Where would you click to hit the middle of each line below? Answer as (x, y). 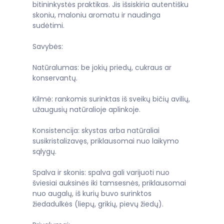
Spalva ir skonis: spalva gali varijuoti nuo (101, 173)
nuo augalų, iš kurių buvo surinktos (92, 194)
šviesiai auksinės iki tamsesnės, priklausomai (109, 183)
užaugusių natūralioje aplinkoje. (86, 110)
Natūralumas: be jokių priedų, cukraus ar (102, 68)
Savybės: (48, 47)
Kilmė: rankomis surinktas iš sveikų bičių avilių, (111, 99)
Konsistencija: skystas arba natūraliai (96, 131)
